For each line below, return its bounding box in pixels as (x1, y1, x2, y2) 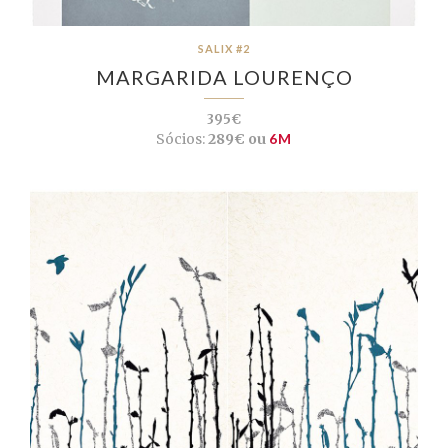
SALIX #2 (198, 42, 250, 56)
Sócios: (156, 130, 205, 149)
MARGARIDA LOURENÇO (95, 65, 353, 90)
